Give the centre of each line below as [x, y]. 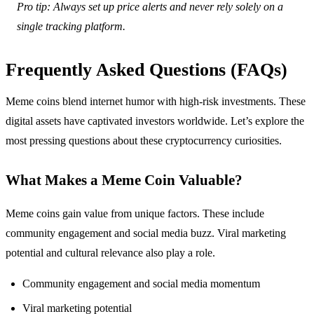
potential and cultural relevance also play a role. [110, 253]
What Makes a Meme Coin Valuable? [124, 180]
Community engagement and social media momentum [141, 284]
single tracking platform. [71, 27]
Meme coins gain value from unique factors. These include [135, 214]
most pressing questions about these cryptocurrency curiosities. [144, 141]
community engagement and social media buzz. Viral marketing [146, 233]
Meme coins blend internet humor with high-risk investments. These [156, 102]
